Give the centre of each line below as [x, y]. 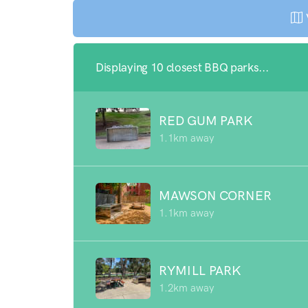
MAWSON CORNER [215, 195]
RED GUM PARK [206, 120]
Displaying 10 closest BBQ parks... [182, 67]
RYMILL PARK [200, 270]
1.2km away [186, 288]
